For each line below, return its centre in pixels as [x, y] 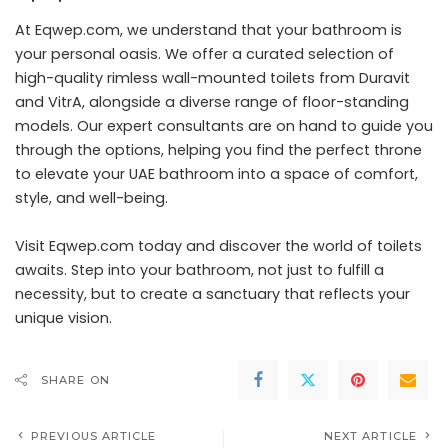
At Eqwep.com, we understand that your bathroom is [208, 30]
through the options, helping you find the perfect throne [218, 150]
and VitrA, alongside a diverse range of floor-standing [212, 102]
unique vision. [63, 318]
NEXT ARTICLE [370, 436]
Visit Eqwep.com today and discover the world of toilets [218, 246]
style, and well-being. [91, 198]
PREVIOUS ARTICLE [94, 436]
